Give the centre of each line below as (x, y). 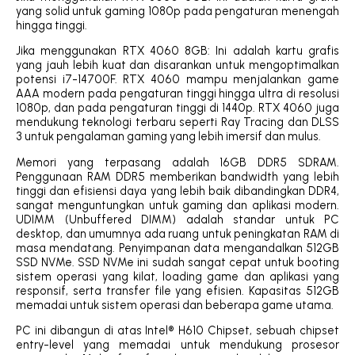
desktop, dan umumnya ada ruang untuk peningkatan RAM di (177, 233)
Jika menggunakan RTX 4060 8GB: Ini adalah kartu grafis (177, 51)
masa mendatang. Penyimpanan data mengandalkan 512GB (177, 248)
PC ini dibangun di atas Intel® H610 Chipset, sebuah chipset (177, 331)
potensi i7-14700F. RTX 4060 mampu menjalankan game (177, 80)
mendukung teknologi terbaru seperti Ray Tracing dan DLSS (177, 122)
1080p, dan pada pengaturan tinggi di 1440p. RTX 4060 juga (177, 108)
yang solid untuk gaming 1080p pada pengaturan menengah (177, 11)
